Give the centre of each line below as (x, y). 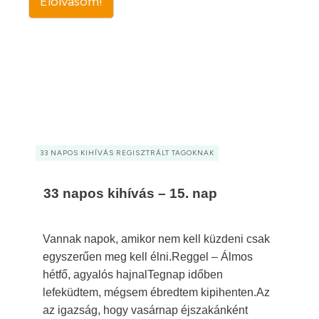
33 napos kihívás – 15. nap (130, 193)
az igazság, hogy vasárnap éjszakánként (145, 310)
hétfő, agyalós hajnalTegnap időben (133, 274)
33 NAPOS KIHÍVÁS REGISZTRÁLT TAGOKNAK (127, 153)
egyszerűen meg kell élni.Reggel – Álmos (148, 257)
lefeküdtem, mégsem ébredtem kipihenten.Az (156, 292)
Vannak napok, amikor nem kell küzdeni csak (156, 239)
